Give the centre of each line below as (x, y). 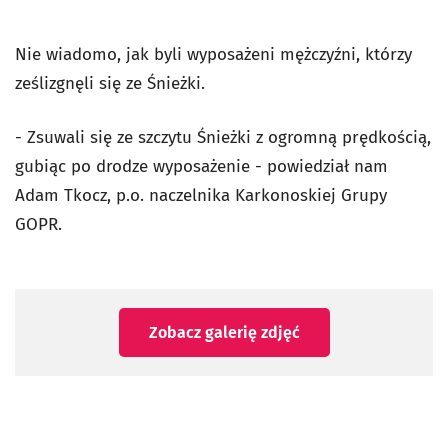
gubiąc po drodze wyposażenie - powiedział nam (201, 166)
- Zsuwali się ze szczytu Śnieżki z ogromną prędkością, (223, 137)
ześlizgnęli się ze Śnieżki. (112, 83)
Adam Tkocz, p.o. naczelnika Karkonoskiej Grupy (201, 195)
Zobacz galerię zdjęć (224, 332)
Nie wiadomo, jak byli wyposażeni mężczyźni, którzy (213, 54)
